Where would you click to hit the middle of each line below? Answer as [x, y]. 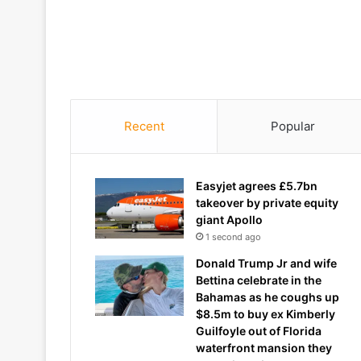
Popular [293, 126]
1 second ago [233, 237]
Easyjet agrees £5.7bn [257, 186]
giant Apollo [229, 220]
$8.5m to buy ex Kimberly [266, 314]
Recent [144, 126]
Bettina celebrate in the [259, 280]
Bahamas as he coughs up [268, 297]
